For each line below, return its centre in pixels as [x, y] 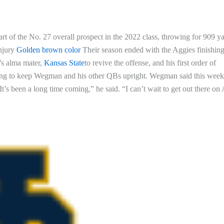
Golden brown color [49, 49]
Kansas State [64, 62]
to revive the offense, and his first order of [150, 62]
